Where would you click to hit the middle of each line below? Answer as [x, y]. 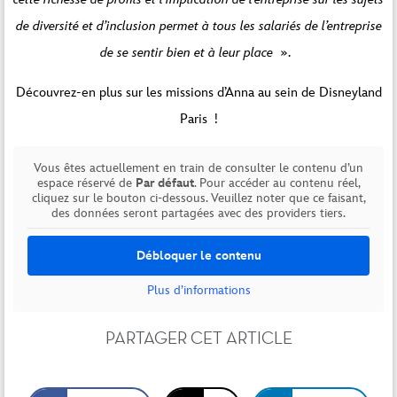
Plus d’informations [198, 290]
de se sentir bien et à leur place [186, 53]
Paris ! [198, 119]
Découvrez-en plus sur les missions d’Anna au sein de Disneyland [198, 93]
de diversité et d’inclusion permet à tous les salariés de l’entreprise [198, 26]
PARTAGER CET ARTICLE [198, 338]
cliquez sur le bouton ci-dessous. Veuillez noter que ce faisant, [198, 198]
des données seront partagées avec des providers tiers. [198, 213]
